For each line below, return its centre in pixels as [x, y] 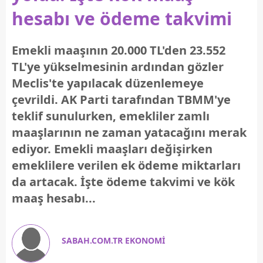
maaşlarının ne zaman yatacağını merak [129, 132]
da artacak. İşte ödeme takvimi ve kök [123, 182]
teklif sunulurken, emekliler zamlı [111, 116]
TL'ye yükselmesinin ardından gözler [118, 67]
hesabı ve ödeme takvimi [122, 18]
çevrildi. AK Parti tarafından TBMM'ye [121, 100]
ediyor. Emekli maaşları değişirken [112, 149]
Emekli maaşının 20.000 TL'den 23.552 [119, 50]
